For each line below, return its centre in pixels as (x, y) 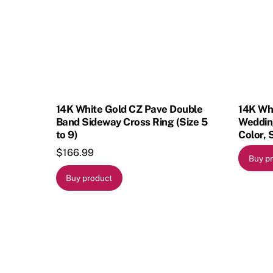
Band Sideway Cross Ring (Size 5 (132, 122)
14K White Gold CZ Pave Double (129, 109)
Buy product (89, 178)
